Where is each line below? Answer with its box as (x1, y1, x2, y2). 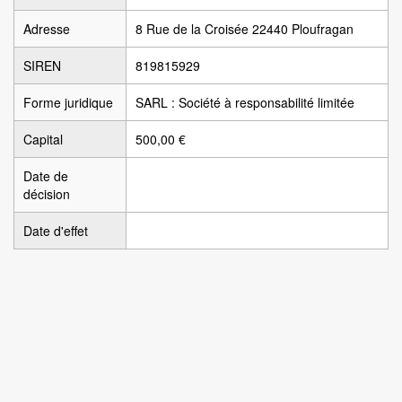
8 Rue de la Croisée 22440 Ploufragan (135, 20, 354, 38)
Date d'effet (23, 222, 88, 240)
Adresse (23, 20, 70, 38)
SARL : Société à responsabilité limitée (135, 93, 354, 111)
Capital (23, 130, 63, 148)
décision (23, 185, 70, 203)
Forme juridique (23, 93, 113, 111)
